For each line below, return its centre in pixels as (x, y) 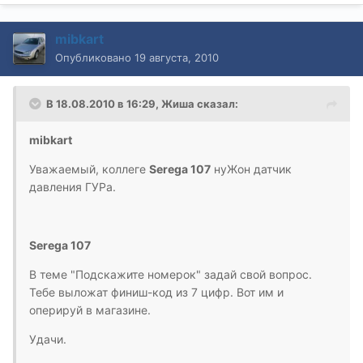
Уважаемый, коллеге (89, 169)
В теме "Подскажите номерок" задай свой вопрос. (171, 275)
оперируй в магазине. (90, 310)
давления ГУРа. (73, 187)
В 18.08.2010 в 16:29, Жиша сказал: (142, 104)
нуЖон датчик (251, 169)
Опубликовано (95, 58)
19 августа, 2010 (177, 58)
